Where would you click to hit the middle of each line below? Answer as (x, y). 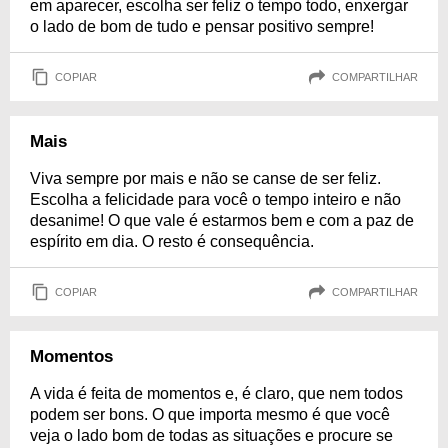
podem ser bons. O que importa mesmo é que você (210, 414)
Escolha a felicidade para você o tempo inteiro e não (215, 199)
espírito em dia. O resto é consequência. (172, 241)
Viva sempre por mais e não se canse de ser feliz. (205, 178)
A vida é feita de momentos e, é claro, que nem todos (216, 393)
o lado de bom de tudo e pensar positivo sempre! (202, 26)
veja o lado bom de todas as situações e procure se (211, 435)
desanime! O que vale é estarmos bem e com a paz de (222, 220)
